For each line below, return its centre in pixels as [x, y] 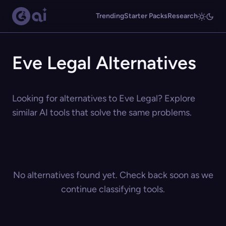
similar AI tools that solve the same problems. [102, 112]
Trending [110, 16]
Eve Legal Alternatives [104, 63]
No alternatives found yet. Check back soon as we [113, 175]
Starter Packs [146, 16]
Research [183, 16]
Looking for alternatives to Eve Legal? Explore [104, 98]
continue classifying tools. [113, 189]
